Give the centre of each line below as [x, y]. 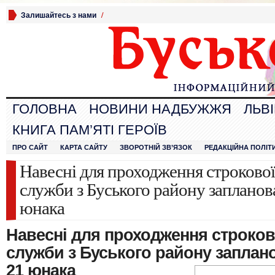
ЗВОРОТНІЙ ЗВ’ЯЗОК [156, 147]
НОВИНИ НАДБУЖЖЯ [160, 109]
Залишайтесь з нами [59, 15]
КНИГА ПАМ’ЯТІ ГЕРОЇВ [90, 130]
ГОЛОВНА [45, 109]
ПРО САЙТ [30, 147]
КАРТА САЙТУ [84, 147]
